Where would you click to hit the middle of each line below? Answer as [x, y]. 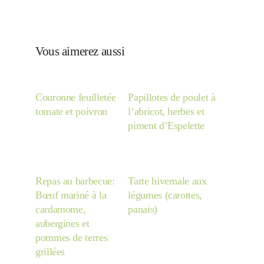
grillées [50, 252]
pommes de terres [72, 237]
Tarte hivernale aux [167, 181]
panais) [143, 209]
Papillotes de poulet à [172, 97]
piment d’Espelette [166, 126]
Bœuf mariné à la [71, 195]
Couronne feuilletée [76, 97]
